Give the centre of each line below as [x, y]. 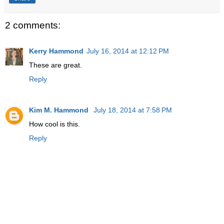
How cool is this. [54, 124]
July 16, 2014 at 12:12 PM [128, 51]
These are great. [55, 65]
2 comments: [33, 25]
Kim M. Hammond [60, 110]
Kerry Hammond [56, 51]
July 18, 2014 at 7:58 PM [133, 110]
